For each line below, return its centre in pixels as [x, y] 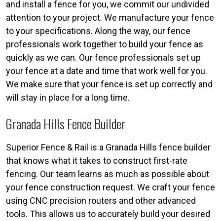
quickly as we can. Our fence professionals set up [103, 57]
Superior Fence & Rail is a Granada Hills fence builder [108, 147]
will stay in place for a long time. [68, 97]
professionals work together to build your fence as [105, 44]
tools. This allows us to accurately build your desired [108, 214]
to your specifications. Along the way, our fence [98, 31]
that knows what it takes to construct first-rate [97, 160]
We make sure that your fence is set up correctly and [109, 84]
